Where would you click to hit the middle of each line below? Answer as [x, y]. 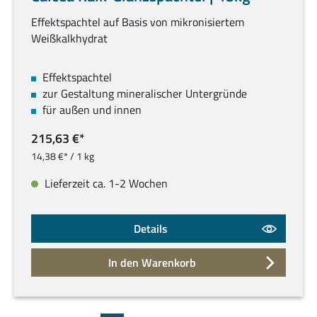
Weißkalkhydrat [69, 39]
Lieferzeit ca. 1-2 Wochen [105, 184]
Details [151, 229]
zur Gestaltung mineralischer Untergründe [145, 94]
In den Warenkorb [152, 263]
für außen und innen [92, 110]
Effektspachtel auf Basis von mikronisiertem [138, 22]
